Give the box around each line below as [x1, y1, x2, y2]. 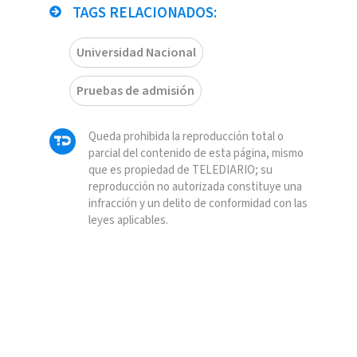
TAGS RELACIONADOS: [69, 2, 217, 24]
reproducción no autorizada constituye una [88, 178, 302, 195]
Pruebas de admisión [76, 81, 194, 100]
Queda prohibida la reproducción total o [88, 127, 284, 145]
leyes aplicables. [88, 211, 168, 229]
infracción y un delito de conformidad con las [88, 194, 308, 212]
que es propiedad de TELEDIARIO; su [88, 161, 273, 178]
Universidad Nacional [76, 43, 196, 61]
